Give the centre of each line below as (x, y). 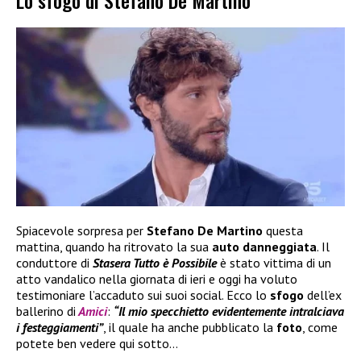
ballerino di (46, 311)
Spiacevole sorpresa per (81, 230)
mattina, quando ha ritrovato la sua (114, 247)
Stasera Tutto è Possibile (155, 263)
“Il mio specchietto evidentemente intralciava (229, 311)
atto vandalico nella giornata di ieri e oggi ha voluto (157, 279)
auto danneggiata (264, 247)
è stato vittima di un (274, 263)
